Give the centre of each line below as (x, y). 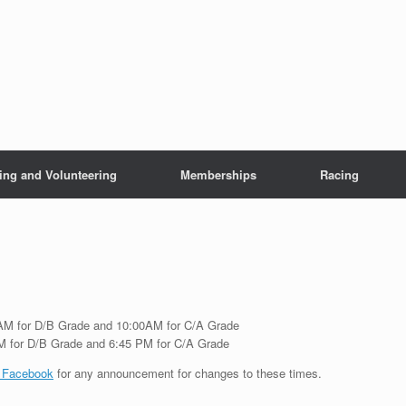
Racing (339, 174)
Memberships (218, 174)
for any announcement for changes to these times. (188, 373)
